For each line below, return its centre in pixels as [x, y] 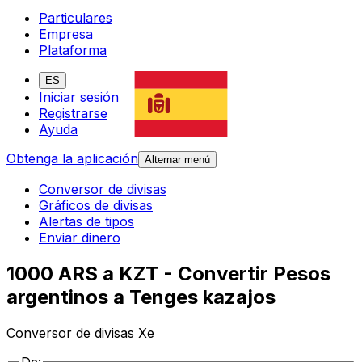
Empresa [66, 34]
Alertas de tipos [86, 222]
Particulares [76, 18]
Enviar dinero [80, 238]
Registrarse [73, 114]
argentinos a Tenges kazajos [141, 297]
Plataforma [73, 51]
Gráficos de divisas [96, 206]
